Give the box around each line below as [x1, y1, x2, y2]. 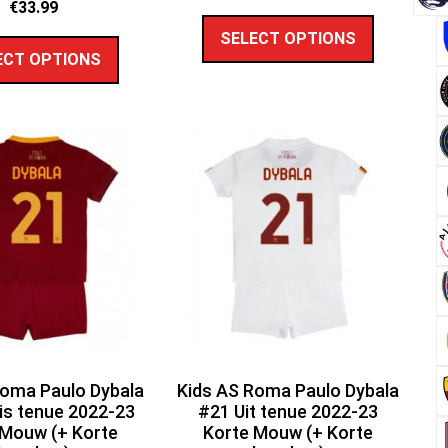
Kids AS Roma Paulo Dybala [177, 379, 400, 401]
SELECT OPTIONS [220, 28, 357, 48]
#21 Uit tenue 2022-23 [198, 400, 379, 422]
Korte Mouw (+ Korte [203, 421, 374, 443]
